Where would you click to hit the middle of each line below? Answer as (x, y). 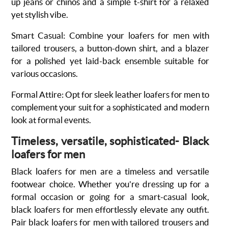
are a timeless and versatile (153, 171)
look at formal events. (51, 120)
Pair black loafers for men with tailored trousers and (110, 222)
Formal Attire (36, 94)
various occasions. (45, 74)
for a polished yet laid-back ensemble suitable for (110, 61)
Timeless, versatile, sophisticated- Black (110, 141)
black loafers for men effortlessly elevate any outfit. (110, 209)
